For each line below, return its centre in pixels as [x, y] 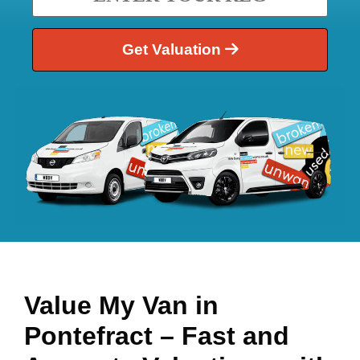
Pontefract [92, 335]
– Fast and [225, 335]
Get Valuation [173, 50]
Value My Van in [121, 305]
